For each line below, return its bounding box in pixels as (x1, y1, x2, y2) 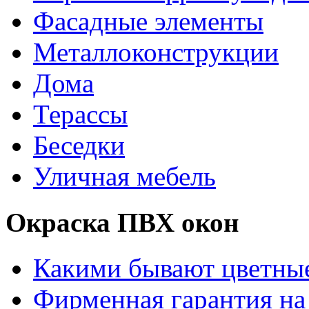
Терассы (33, 99, 128, 130)
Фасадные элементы (33, 6, 263, 37)
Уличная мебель (33, 161, 216, 192)
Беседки (33, 130, 125, 161)
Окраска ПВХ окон (6, 207, 239, 237)
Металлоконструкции (33, 37, 279, 68)
